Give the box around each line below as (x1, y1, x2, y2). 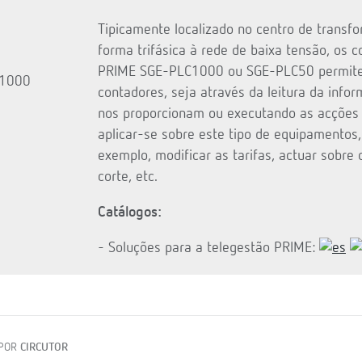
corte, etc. (98, 169, 158, 184)
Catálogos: (98, 204, 162, 220)
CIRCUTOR (20, 341, 69, 353)
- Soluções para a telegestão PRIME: (98, 240, 319, 255)
